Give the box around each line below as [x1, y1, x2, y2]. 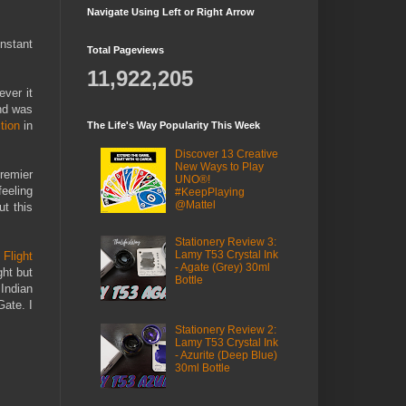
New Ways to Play [174, 160, 264, 174]
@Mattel [174, 198, 216, 212]
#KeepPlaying [174, 186, 245, 199]
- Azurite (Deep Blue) [174, 348, 277, 362]
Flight [4, 248, 34, 263]
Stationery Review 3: [174, 236, 276, 249]
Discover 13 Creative [174, 148, 278, 161]
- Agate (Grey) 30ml [174, 261, 270, 275]
